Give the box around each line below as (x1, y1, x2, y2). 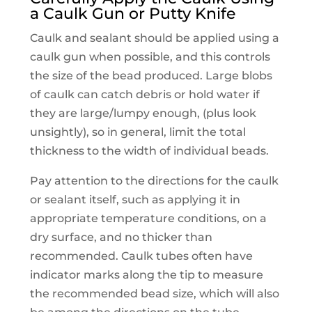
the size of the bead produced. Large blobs (29, 69, 272, 83)
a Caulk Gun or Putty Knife (29, 4, 235, 24)
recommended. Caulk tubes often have (29, 249, 253, 263)
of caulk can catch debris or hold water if (29, 88, 260, 102)
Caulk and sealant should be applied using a (29, 31, 279, 45)
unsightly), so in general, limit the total (29, 125, 246, 139)
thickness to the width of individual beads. (29, 144, 269, 158)
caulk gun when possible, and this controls (29, 50, 270, 64)
